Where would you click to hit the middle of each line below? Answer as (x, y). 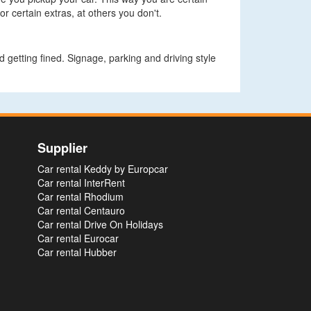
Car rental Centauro (81, 210)
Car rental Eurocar (78, 238)
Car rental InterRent (81, 183)
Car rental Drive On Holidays (100, 224)
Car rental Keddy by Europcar (102, 169)
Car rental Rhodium (80, 196)
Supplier (62, 148)
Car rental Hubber (77, 252)
